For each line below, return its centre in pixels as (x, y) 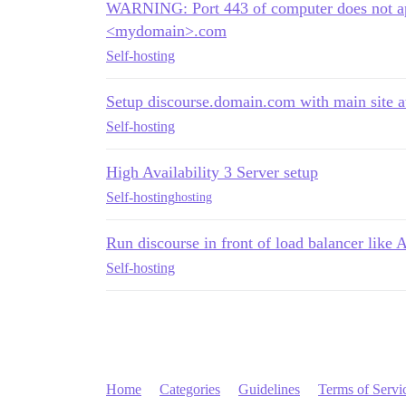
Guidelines (269, 389)
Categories (190, 389)
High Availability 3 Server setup (212, 172)
